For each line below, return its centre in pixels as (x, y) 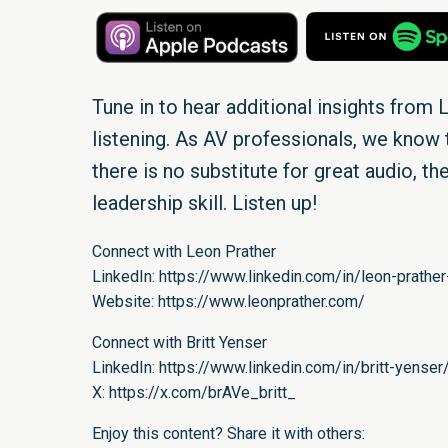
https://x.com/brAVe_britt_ (202, 393)
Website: (125, 302)
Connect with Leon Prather (184, 252)
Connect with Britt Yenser (179, 343)
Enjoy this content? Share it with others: (228, 434)
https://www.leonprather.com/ (261, 302)
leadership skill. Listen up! (204, 203)
